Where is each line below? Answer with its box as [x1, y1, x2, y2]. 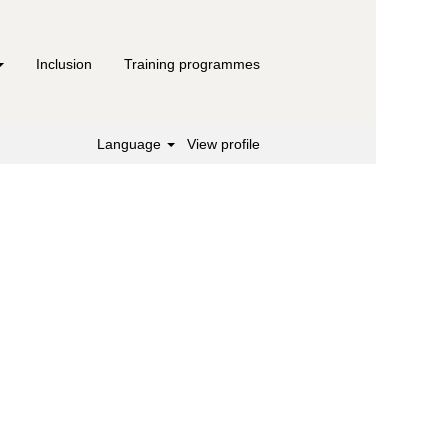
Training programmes [124, 55, 260, 72]
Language [97, 136, 166, 152]
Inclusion [36, 55, 92, 72]
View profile [187, 136, 260, 152]
